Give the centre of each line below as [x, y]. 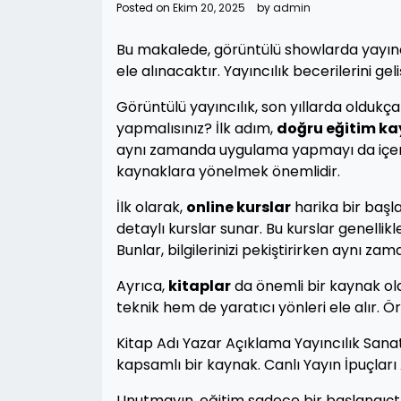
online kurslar [239, 207]
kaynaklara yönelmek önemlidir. [228, 171]
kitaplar [200, 286]
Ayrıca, [142, 286]
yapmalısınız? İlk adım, [196, 128]
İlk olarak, [151, 207]
